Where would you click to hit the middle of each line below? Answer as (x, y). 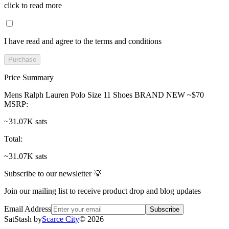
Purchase (22, 59)
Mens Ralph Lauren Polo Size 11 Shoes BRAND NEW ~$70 (104, 95)
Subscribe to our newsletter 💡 (53, 173)
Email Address (28, 209)
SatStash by (23, 219)
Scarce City (61, 219)
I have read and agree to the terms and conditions (83, 41)
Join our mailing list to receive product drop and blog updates (102, 191)
